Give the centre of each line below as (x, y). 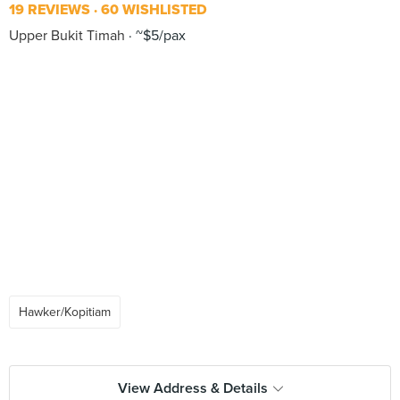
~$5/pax (159, 36)
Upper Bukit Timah (67, 36)
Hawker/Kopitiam (65, 312)
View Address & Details (192, 388)
